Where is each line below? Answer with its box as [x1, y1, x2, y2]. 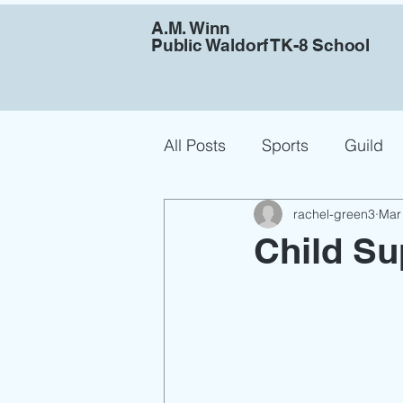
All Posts [164, 134, 226, 156]
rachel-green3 [293, 205, 375, 222]
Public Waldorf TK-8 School [151, 35, 371, 55]
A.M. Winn [151, 18, 231, 38]
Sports [262, 134, 309, 156]
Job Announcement [200, 206, 341, 228]
